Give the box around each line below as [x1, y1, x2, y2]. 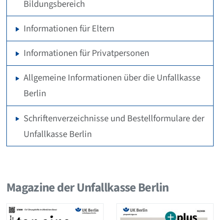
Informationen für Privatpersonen [24, 47, 150, 60]
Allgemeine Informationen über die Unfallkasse [24, 71, 201, 84]
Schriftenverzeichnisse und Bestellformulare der [24, 111, 205, 125]
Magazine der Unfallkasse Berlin [6, 178, 169, 196]
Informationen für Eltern [24, 22, 115, 35]
